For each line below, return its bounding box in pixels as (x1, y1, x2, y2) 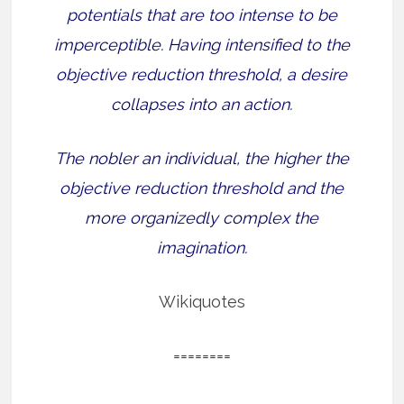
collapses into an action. (111, 95, 293, 115)
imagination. (156, 238, 247, 258)
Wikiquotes (158, 292, 245, 312)
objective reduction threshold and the (60, 179, 344, 198)
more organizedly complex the (85, 208, 319, 228)
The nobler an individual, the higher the (54, 149, 349, 169)
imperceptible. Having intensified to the (53, 35, 350, 55)
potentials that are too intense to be (66, 5, 337, 25)
